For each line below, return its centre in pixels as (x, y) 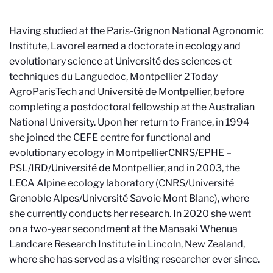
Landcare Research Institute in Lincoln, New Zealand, (127, 244)
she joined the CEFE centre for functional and (110, 137)
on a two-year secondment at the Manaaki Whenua (123, 229)
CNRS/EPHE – (200, 153)
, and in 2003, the (202, 168)
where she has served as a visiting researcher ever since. (134, 259)
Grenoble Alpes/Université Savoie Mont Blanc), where (129, 198)
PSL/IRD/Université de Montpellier (87, 168)
